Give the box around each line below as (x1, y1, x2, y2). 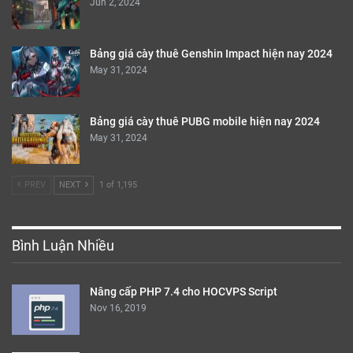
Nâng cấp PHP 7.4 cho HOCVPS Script (90, 285, 277, 299)
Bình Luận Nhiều (12, 237, 114, 255)
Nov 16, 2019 (90, 303, 147, 314)
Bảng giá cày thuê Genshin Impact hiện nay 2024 (90, 46, 333, 60)
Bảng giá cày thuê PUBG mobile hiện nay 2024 (90, 114, 320, 128)
